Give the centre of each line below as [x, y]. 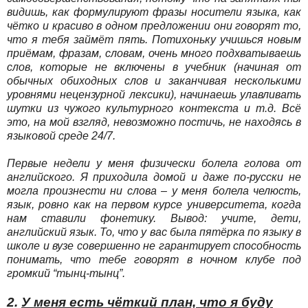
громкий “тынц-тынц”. [66, 273]
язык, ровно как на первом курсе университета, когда [154, 204]
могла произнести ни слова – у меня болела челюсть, [154, 190]
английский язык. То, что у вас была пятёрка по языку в [154, 232]
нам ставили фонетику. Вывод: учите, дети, [154, 218]
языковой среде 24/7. [63, 135]
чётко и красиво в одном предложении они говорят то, [154, 25]
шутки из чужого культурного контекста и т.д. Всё [154, 108]
